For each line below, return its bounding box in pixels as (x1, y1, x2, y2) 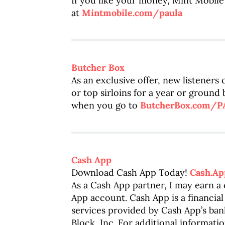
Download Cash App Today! (71, 167, 190, 178)
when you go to (71, 99, 140, 111)
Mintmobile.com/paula (82, 7, 182, 19)
